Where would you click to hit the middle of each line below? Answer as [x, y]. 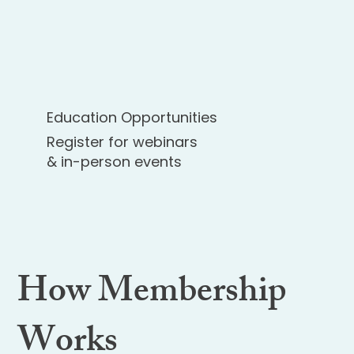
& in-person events [115, 162]
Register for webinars [122, 142]
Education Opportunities [132, 118]
